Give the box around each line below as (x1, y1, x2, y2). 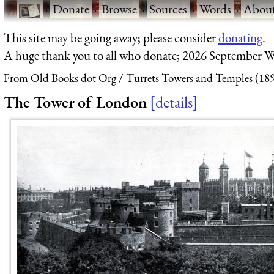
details (155, 91, 193, 113)
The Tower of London (4, 91, 147, 113)
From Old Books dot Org (4, 70, 116, 86)
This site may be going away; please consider (4, 29, 218, 46)
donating (218, 29, 262, 46)
